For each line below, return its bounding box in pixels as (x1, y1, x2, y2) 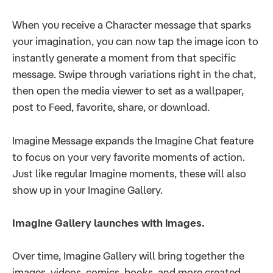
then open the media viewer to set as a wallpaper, (12, 85, 244, 97)
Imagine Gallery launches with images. (12, 216, 205, 229)
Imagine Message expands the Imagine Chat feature (12, 134, 253, 146)
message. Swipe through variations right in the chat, (12, 68, 256, 80)
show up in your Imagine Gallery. (12, 183, 163, 196)
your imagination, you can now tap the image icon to (12, 35, 258, 48)
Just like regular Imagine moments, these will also (12, 167, 246, 179)
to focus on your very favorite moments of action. (12, 151, 245, 163)
